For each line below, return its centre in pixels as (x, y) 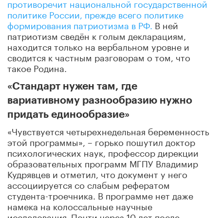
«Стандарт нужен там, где (72, 86)
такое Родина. (37, 67)
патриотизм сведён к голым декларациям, (97, 35)
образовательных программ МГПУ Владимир (103, 162)
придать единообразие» (68, 114)
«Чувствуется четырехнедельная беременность (108, 130)
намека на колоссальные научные (80, 205)
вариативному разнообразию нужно (100, 100)
